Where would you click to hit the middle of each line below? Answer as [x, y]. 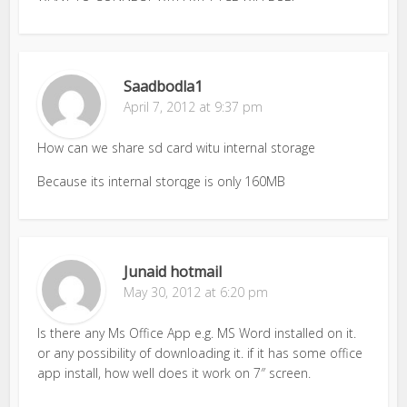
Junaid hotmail [173, 271]
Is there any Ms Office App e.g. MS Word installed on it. [197, 333]
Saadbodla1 [164, 86]
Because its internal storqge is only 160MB [162, 181]
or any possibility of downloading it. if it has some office [200, 352]
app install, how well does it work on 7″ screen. [174, 372]
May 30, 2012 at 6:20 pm [196, 292]
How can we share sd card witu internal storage [177, 147]
